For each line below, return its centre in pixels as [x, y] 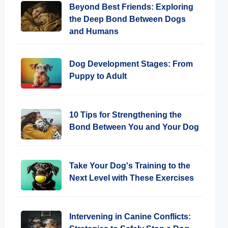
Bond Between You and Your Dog [134, 127]
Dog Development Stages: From [131, 64]
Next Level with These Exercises [132, 178]
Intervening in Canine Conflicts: [130, 217]
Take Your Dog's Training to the [130, 166]
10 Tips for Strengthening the [125, 115]
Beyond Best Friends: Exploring [131, 7]
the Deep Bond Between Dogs [127, 19]
